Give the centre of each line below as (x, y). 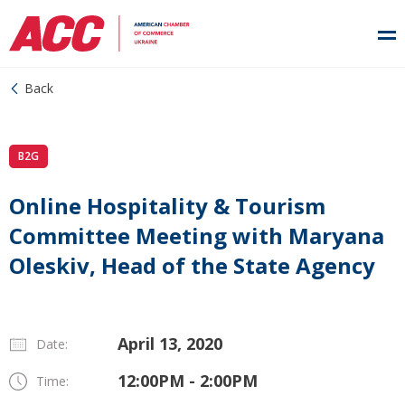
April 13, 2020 (170, 344)
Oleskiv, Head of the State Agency (192, 265)
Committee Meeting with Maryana (197, 235)
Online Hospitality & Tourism (167, 206)
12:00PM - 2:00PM (188, 381)
